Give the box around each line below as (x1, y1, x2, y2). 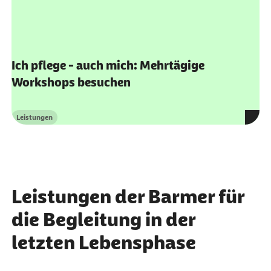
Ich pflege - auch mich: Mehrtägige (11, 7, 204, 21)
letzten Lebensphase (11, 180, 196, 202)
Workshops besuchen (11, 24, 131, 38)
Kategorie (15, 65, 48, 74)
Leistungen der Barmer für (11, 134, 244, 156)
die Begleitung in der (11, 157, 195, 179)
